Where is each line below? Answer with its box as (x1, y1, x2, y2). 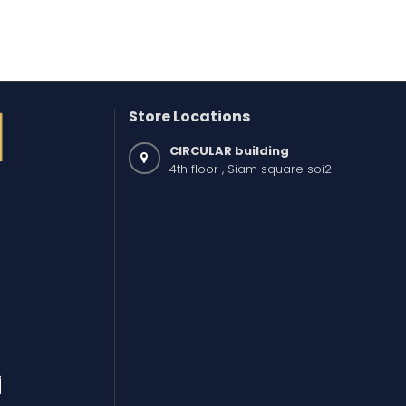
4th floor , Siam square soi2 (169, 160, 332, 179)
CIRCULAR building (169, 142, 289, 160)
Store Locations (128, 106, 250, 128)
